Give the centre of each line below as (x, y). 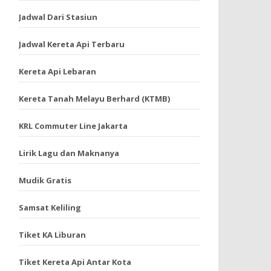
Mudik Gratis (45, 180)
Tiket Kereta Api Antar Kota (75, 262)
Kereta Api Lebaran (57, 71)
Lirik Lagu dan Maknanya (69, 153)
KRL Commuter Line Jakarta (73, 126)
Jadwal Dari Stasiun (58, 17)
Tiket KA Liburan (52, 235)
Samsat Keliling (50, 207)
